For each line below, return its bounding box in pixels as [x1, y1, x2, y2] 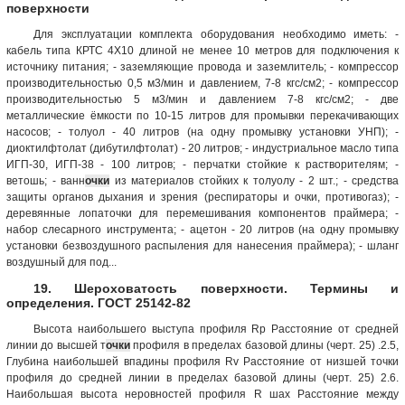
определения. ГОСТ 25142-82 [6, 295, 191, 310]
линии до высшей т [6, 338, 107, 352]
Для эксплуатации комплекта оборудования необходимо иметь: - [33, 27, 399, 41]
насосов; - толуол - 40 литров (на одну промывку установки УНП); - [6, 125, 399, 138]
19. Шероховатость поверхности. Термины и [33, 280, 399, 296]
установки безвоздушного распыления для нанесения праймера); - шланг [6, 239, 399, 252]
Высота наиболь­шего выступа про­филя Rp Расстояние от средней [33, 322, 399, 335]
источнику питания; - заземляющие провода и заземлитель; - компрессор [6, 60, 399, 73]
